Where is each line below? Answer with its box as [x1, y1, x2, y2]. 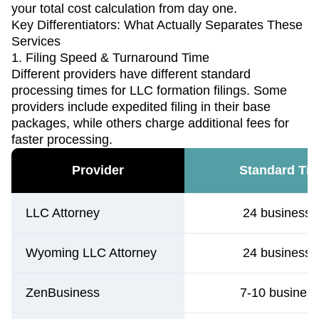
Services [11, 33, 61, 48]
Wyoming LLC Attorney [26, 245, 157, 260]
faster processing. [11, 132, 113, 147]
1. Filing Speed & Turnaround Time [11, 50, 209, 65]
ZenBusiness [26, 285, 100, 300]
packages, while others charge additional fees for [11, 115, 289, 130]
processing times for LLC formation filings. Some [11, 83, 287, 98]
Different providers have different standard [11, 66, 251, 81]
